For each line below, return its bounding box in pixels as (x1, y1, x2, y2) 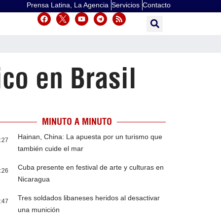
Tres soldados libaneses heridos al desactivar (18, 194, 160, 202)
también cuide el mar (18, 145, 84, 153)
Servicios (111, 1, 140, 9)
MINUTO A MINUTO (41, 116, 112, 128)
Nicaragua (18, 175, 50, 184)
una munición (18, 206, 60, 214)
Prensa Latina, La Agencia (27, 1, 109, 9)
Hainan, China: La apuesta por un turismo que (18, 133, 163, 141)
